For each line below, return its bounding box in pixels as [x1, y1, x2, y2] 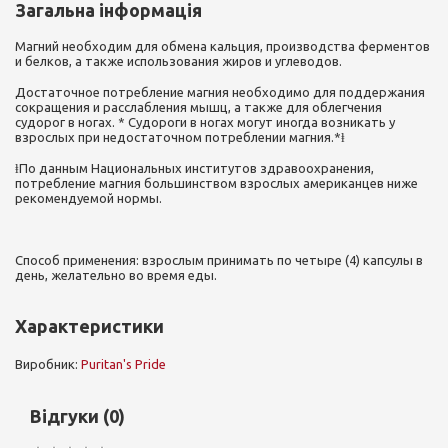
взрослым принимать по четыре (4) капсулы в [139, 253, 423, 267]
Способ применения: [15, 253, 139, 267]
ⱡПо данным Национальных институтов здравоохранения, [15, 161, 374, 175]
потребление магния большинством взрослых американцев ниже [15, 176, 418, 190]
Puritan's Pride [81, 357, 166, 371]
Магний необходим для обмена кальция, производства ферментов [15, 39, 430, 53]
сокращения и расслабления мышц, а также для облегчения [15, 100, 382, 114]
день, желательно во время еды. [15, 268, 217, 282]
